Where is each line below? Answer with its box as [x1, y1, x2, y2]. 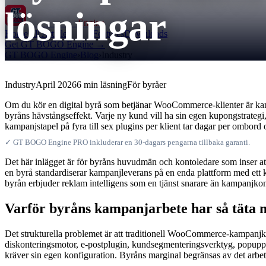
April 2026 [36, 80, 77, 90]
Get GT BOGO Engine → [5, 39, 105, 49]
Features [93, 28, 124, 39]
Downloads [124, 28, 167, 39]
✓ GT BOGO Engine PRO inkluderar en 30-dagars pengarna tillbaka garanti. [5, 138, 250, 147]
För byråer [127, 80, 166, 90]
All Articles [28, 28, 71, 39]
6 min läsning [77, 80, 127, 90]
